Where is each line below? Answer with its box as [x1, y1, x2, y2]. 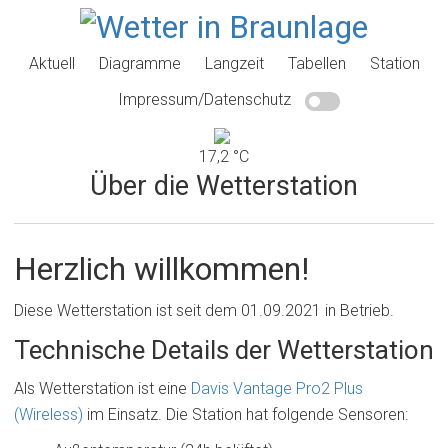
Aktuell [28, 53, 75, 73]
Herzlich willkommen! [13, 250, 309, 289]
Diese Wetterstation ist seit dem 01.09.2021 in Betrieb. [13, 301, 394, 321]
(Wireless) [13, 404, 83, 424]
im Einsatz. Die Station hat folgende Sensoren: [82, 404, 408, 424]
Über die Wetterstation [90, 170, 358, 203]
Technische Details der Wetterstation [13, 334, 434, 365]
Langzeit [204, 53, 264, 73]
